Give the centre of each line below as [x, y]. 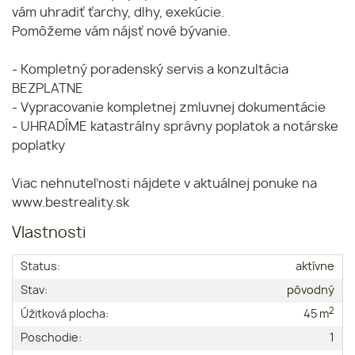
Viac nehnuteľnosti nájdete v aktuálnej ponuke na [164, 184]
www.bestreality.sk [71, 203]
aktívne [315, 267]
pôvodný [311, 291]
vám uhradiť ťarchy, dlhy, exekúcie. [118, 13]
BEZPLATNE [48, 89]
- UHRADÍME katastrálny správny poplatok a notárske [175, 127]
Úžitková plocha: [65, 315]
